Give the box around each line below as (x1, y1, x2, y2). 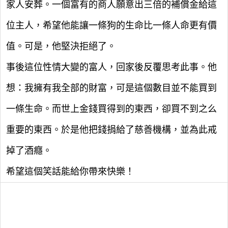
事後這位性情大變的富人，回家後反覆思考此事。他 (6, 62, 217, 72)
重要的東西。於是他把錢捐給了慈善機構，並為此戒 (6, 125, 217, 135)
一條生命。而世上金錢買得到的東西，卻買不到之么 (6, 104, 217, 114)
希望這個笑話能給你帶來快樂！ (6, 166, 134, 177)
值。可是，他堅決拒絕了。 (6, 41, 116, 51)
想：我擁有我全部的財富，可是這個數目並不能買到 (6, 83, 217, 93)
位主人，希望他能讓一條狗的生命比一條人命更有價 (6, 20, 217, 31)
